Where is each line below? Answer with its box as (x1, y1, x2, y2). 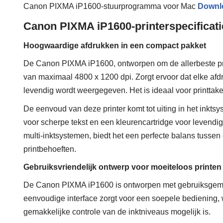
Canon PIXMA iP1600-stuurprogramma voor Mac (23, 2, 198, 11)
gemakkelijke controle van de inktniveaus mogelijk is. (23, 208, 211, 217)
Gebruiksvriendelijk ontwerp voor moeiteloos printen (23, 163, 222, 172)
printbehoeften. (23, 145, 76, 154)
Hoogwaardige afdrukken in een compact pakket (23, 41, 206, 50)
